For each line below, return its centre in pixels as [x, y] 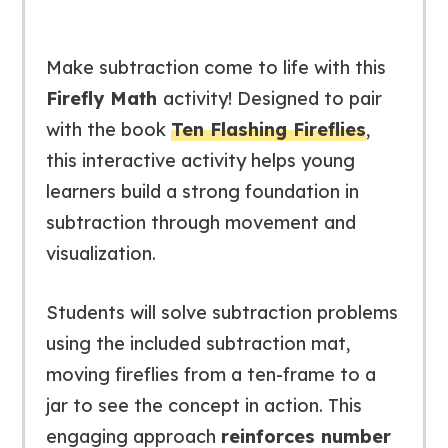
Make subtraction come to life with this [215, 68]
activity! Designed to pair [272, 99]
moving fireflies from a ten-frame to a [210, 375]
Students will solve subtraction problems [221, 313]
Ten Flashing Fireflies [268, 130]
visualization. [100, 254]
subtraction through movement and [200, 223]
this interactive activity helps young [200, 161]
